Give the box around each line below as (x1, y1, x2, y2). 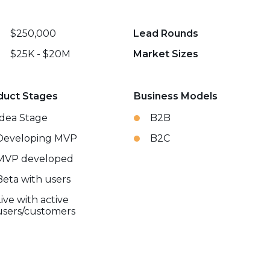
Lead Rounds (133, 28, 199, 39)
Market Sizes (133, 48, 199, 60)
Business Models (133, 90, 218, 102)
